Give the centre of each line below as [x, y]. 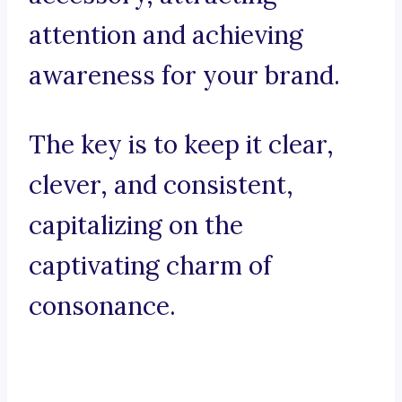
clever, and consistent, [161, 185]
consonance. [102, 306]
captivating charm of [150, 266]
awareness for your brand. [184, 76]
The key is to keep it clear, [181, 145]
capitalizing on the [136, 226]
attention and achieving [166, 35]
